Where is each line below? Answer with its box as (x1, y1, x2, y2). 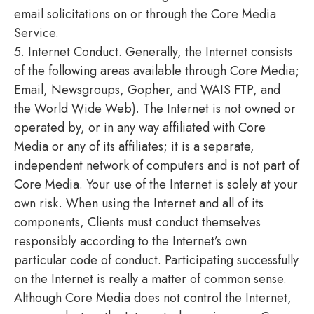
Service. (14, 23, 59, 42)
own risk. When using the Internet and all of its (14, 193, 264, 212)
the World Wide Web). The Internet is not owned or (14, 99, 296, 118)
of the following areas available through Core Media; (14, 61, 299, 80)
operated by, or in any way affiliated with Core (14, 118, 266, 137)
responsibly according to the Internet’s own (14, 231, 247, 250)
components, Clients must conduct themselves (14, 212, 261, 231)
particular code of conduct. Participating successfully (14, 250, 299, 269)
